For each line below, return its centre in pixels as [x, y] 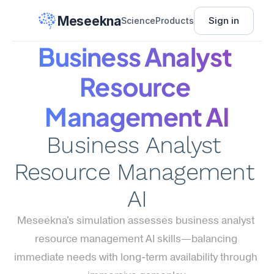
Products [174, 20]
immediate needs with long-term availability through [136, 258]
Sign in [224, 20]
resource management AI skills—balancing [136, 239]
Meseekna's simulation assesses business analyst [136, 221]
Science [138, 20]
